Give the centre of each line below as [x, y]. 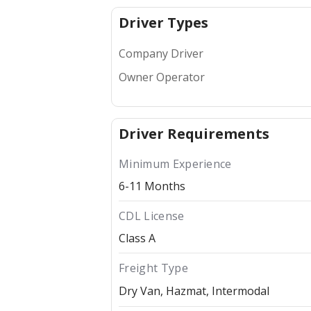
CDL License [152, 216]
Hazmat [186, 291]
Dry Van [140, 291]
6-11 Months [152, 186]
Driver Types [163, 23]
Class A [137, 238]
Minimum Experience [175, 164]
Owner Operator [162, 77]
